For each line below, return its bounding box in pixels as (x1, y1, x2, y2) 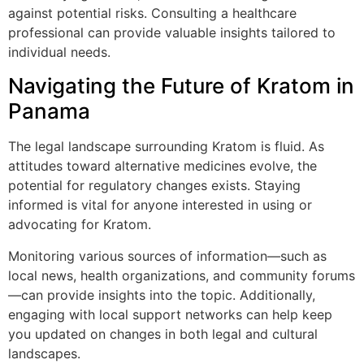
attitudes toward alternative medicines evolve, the (8, 158, 317, 175)
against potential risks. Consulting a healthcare (8, 4, 297, 21)
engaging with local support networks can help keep (8, 305, 332, 323)
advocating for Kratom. (8, 216, 151, 233)
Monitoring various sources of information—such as (8, 247, 327, 264)
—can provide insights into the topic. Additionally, (8, 286, 315, 303)
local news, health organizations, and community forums (8, 266, 355, 284)
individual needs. (8, 43, 110, 60)
